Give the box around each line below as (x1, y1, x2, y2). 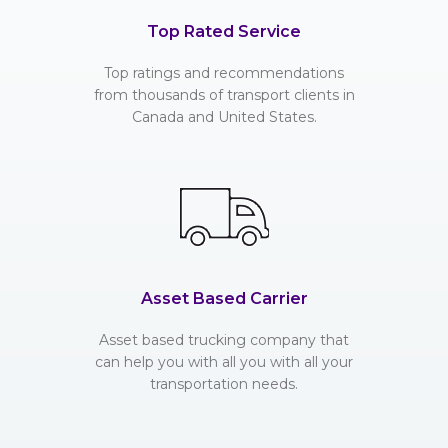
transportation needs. (150, 375, 298, 394)
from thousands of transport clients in (93, 86, 355, 105)
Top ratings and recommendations (104, 64, 344, 83)
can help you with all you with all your (95, 353, 353, 372)
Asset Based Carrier (140, 289, 308, 309)
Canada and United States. (131, 108, 317, 127)
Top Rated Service (147, 22, 301, 42)
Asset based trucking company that (99, 331, 349, 350)
